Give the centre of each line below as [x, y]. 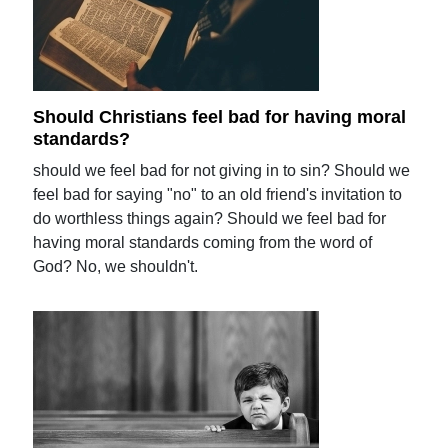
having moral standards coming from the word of [203, 242]
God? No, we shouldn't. [116, 266]
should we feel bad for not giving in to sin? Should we [222, 170]
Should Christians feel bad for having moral [220, 117]
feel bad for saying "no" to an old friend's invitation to [218, 194]
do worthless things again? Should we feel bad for [210, 218]
